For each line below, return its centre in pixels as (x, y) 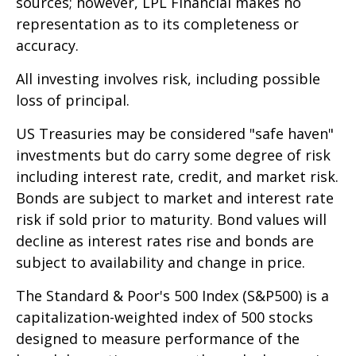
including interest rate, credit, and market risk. (177, 176)
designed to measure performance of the (158, 338)
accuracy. (47, 45)
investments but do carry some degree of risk (173, 155)
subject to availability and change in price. (161, 262)
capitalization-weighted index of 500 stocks (164, 317)
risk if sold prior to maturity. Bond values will (171, 219)
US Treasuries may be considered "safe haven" (175, 133)
